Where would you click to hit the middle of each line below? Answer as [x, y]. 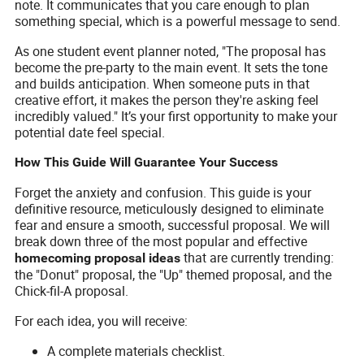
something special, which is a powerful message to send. [178, 21]
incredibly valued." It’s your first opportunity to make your [176, 116]
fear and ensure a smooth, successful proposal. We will [173, 225]
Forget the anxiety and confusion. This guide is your [163, 192]
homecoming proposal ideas [98, 258]
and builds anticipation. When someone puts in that [162, 83]
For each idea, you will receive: [102, 321]
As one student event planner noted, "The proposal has [171, 51]
